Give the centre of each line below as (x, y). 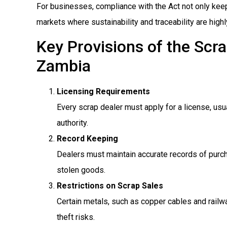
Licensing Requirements (103, 92)
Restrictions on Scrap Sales (110, 186)
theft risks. (76, 217)
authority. (72, 123)
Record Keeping (87, 139)
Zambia (64, 66)
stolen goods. (81, 170)
